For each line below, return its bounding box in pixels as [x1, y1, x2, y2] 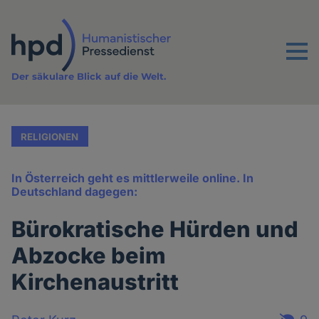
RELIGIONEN [21, 130, 79, 142]
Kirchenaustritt [11, 268, 179, 296]
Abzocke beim [11, 242, 167, 269]
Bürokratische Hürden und [11, 216, 299, 243]
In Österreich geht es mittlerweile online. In [11, 171, 254, 186]
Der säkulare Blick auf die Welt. [11, 70, 167, 83]
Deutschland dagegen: [11, 184, 138, 199]
